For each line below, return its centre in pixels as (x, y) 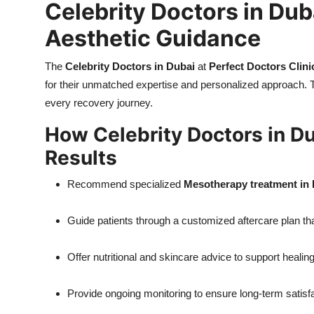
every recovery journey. (99, 103)
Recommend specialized (125, 184)
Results (81, 158)
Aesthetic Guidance (153, 39)
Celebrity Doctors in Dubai (130, 67)
